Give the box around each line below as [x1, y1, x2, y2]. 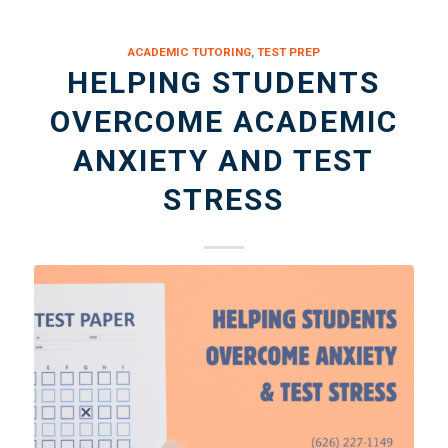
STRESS [163, 182, 285, 218]
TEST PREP [256, 45, 320, 60]
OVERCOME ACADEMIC [49, 104, 398, 140]
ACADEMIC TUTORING [127, 45, 251, 60]
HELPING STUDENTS [67, 65, 381, 101]
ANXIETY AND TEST [73, 143, 375, 179]
